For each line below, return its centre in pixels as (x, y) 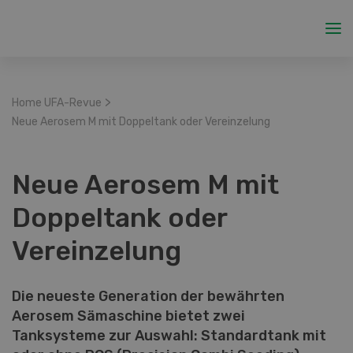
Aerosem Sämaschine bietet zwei (128, 316)
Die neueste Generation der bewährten (148, 296)
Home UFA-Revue (57, 103)
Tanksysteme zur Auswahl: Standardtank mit (169, 336)
